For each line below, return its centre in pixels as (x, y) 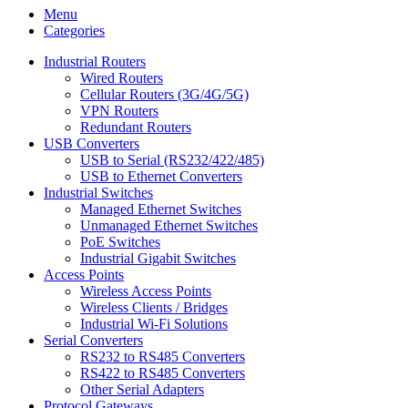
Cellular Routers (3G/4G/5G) (164, 94)
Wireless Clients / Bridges (154, 307)
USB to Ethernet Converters (161, 176)
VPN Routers (119, 111)
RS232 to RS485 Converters (163, 357)
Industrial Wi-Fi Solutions (154, 324)
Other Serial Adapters (142, 389)
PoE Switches (120, 242)
